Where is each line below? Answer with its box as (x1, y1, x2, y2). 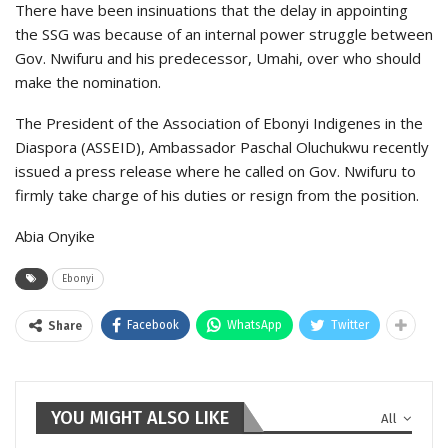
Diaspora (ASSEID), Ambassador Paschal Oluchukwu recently (15, 136, 429, 157)
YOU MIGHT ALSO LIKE (51, 406, 229, 429)
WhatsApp (227, 317, 282, 332)
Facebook (127, 317, 179, 332)
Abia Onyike (15, 225, 95, 246)
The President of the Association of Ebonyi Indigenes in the (15, 112, 423, 133)
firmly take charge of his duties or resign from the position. (15, 184, 419, 205)
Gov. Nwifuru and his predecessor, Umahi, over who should (15, 47, 421, 68)
